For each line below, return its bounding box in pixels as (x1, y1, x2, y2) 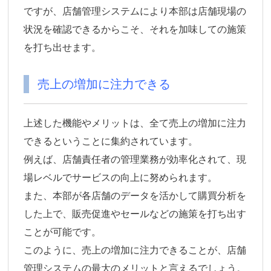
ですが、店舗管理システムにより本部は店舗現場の (24, 6, 247, 17)
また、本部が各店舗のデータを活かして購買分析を (24, 191, 247, 201)
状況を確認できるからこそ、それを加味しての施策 (24, 24, 247, 35)
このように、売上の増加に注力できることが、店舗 (24, 245, 247, 256)
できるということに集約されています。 (24, 136, 198, 147)
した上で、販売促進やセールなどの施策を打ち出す (24, 209, 247, 220)
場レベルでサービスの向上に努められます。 (24, 172, 218, 183)
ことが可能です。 (24, 227, 102, 238)
